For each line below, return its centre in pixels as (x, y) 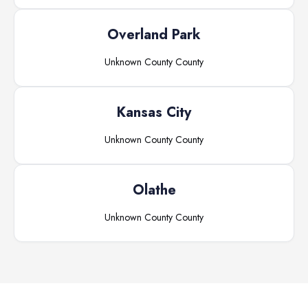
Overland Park (154, 35)
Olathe (154, 190)
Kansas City (154, 112)
